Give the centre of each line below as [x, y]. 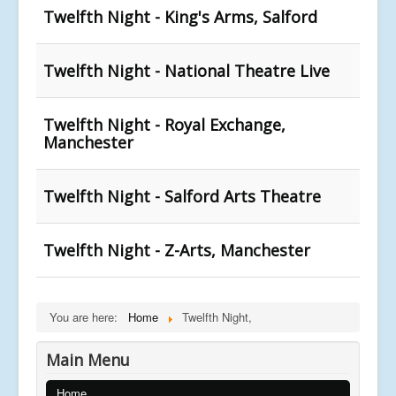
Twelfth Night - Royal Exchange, [164, 124]
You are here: [87, 316]
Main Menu [88, 359]
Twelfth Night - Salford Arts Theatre [182, 196]
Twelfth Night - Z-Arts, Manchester [177, 250]
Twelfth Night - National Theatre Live [187, 70]
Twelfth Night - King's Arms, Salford [180, 16]
